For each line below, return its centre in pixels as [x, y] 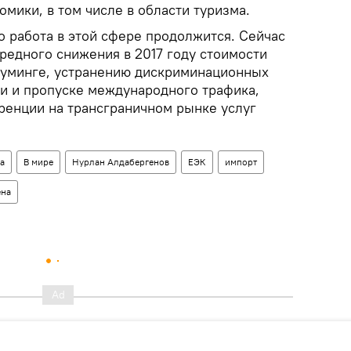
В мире [38, 162]
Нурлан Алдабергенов [121, 162]
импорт [241, 162]
